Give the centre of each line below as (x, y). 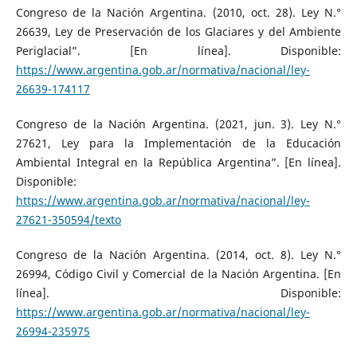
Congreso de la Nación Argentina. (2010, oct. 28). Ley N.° (178, 12)
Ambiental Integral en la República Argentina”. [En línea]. (178, 162)
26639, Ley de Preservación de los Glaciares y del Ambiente (178, 31)
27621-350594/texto (68, 219)
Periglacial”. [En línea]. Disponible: (178, 50)
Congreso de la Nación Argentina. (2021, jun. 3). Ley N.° (178, 124)
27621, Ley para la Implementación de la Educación (178, 143)
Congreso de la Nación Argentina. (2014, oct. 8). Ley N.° (178, 254)
